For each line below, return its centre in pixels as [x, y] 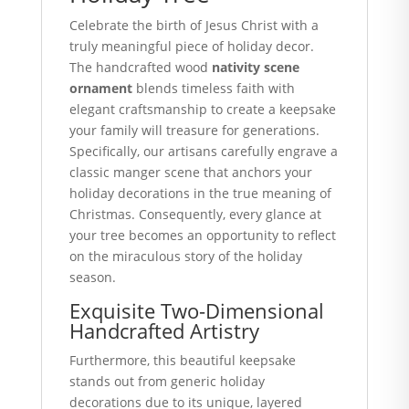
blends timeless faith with [213, 88]
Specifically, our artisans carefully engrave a [203, 151]
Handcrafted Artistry [164, 330]
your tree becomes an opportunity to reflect [202, 235]
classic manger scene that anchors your [190, 172]
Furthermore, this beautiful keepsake [182, 360]
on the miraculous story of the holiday [185, 256]
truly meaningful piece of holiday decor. [191, 46]
